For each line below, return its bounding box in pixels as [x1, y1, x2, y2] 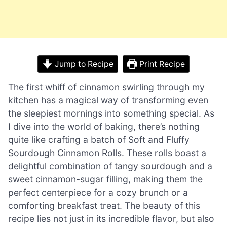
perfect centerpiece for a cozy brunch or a [8, 186, 188, 198]
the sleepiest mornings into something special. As [8, 107, 214, 119]
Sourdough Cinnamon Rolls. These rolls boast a [8, 147, 206, 158]
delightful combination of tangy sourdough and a [8, 160, 212, 171]
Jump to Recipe [52, 59, 113, 69]
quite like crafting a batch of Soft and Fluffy [8, 134, 190, 145]
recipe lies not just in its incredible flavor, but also [8, 213, 214, 224]
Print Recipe [137, 59, 185, 69]
